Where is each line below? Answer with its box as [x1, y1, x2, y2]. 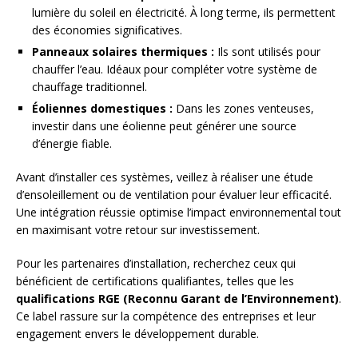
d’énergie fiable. [32, 136, 112, 152]
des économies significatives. [32, 22, 182, 38]
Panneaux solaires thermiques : [32, 44, 214, 60]
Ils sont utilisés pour [214, 44, 320, 60]
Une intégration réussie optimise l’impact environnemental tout [16, 205, 341, 221]
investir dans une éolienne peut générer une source [32, 118, 296, 134]
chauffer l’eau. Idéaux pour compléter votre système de [32, 62, 317, 78]
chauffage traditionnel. [32, 79, 147, 95]
